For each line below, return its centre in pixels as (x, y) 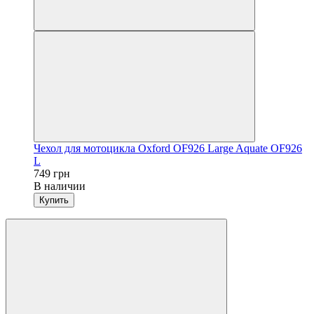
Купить (54, 200)
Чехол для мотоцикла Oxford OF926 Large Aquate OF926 (168, 148)
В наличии (60, 186)
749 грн (52, 173)
